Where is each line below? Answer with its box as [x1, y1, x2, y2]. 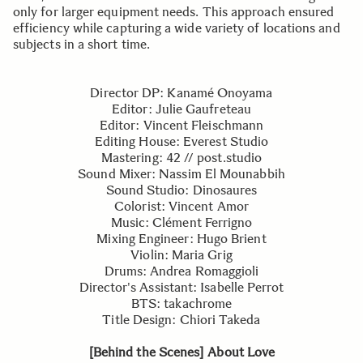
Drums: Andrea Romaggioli [104, 263, 259, 279]
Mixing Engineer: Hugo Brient [96, 230, 267, 246]
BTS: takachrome [130, 295, 233, 311]
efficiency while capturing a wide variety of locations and [13, 19, 340, 36]
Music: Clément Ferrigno [110, 214, 253, 230]
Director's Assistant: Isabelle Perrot [79, 279, 284, 295]
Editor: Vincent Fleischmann [99, 117, 264, 133]
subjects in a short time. [13, 36, 151, 52]
